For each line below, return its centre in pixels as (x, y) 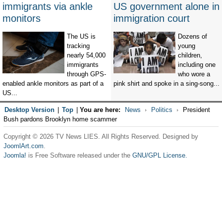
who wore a (194, 74)
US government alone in (166, 7)
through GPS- (86, 74)
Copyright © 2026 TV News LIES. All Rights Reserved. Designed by (101, 137)
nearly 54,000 (86, 55)
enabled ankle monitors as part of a (53, 84)
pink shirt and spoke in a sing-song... (166, 84)
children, (190, 55)
